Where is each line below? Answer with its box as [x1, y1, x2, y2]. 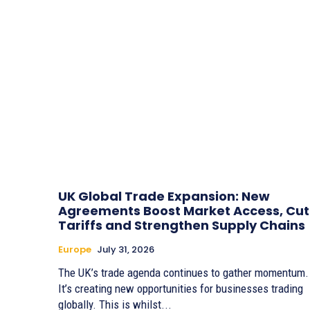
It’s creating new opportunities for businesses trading [58, 282, 303, 296]
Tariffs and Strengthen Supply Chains [58, 217, 305, 235]
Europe [58, 243, 91, 257]
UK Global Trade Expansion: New [58, 188, 270, 206]
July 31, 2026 [97, 243, 154, 257]
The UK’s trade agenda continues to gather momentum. [58, 266, 309, 280]
